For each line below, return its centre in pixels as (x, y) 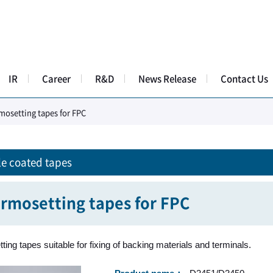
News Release (167, 79)
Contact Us (244, 79)
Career (56, 79)
